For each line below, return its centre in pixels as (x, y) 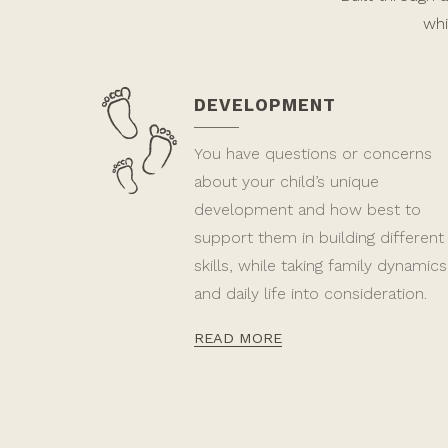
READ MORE (237, 338)
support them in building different (318, 237)
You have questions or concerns (312, 153)
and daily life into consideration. (310, 293)
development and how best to (307, 209)
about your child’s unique (286, 181)
